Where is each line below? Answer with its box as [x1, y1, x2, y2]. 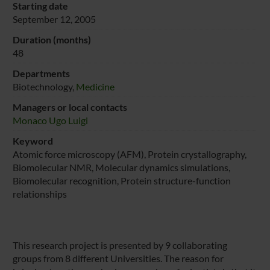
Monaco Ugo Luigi [12, 114, 88, 126]
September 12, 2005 [12, 13, 96, 25]
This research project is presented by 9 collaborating [12, 239, 227, 251]
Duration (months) [12, 33, 91, 45]
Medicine [75, 80, 115, 92]
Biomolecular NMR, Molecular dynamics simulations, [12, 161, 230, 173]
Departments [12, 67, 70, 79]
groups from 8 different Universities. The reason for [12, 252, 224, 264]
